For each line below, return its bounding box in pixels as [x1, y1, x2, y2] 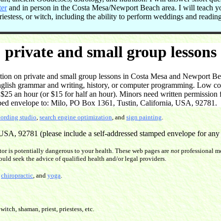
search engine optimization [39, 113, 112, 121]
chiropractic [1, 172, 33, 180]
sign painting [126, 113, 162, 121]
